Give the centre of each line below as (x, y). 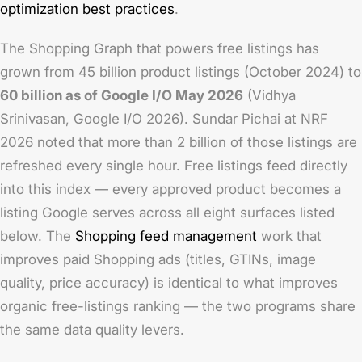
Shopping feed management (166, 236)
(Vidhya (269, 95)
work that (289, 236)
